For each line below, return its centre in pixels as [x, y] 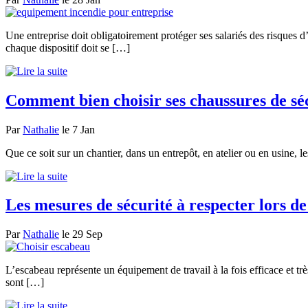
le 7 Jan [77, 129]
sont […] [25, 283]
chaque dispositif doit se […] [68, 47]
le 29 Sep [81, 234]
